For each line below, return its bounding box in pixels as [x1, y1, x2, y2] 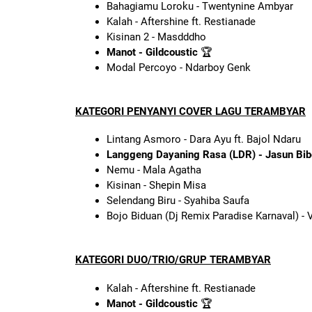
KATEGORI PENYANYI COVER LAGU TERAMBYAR [75, 104, 306, 118]
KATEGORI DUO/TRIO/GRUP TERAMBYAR [75, 253, 271, 267]
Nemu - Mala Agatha [107, 164, 201, 177]
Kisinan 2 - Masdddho [107, 30, 206, 43]
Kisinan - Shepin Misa [107, 179, 206, 192]
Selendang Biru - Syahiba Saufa [107, 194, 249, 208]
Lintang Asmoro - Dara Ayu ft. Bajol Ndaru [107, 133, 301, 146]
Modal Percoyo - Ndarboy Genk [107, 61, 251, 74]
